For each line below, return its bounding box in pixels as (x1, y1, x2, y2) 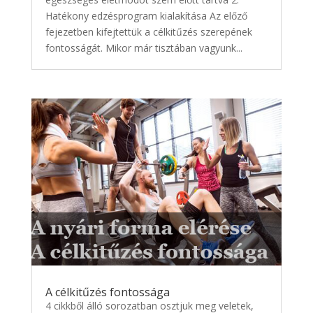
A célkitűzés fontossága (45, 284, 170, 300)
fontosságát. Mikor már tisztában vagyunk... (45, 41, 242, 55)
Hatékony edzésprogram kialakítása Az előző (45, 9, 247, 23)
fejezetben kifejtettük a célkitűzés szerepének (45, 25, 252, 39)
